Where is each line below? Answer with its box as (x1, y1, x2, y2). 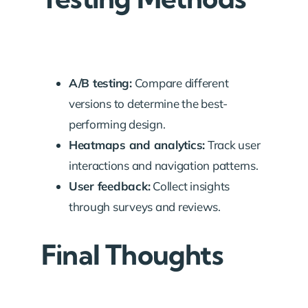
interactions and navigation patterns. (69, 158, 258, 173)
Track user (205, 137, 261, 152)
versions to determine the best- (69, 96, 228, 111)
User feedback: (69, 179, 151, 193)
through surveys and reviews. (69, 199, 221, 214)
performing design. (69, 117, 166, 131)
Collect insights (150, 179, 230, 193)
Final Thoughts (41, 238, 223, 272)
